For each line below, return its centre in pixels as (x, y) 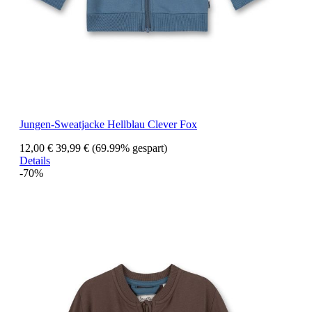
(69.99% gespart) (130, 148)
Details (35, 161)
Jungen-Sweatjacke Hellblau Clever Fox (108, 125)
